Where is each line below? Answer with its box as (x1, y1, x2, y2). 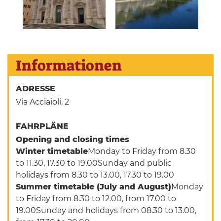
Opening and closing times (16, 135, 130, 145)
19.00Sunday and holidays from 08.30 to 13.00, (16, 206, 197, 216)
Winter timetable (16, 147, 88, 156)
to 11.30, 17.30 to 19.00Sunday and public (16, 158, 172, 168)
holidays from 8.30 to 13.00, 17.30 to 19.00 (16, 170, 175, 180)
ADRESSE (16, 84, 58, 94)
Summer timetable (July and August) (16, 182, 172, 192)
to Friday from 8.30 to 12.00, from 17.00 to (16, 194, 177, 204)
